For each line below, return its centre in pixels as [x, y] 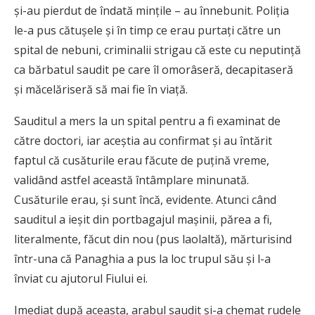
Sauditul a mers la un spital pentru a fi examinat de [147, 121]
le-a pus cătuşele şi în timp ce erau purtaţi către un [147, 30]
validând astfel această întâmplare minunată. [131, 180]
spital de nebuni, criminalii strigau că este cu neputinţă [157, 50]
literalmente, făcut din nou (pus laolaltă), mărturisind [153, 239]
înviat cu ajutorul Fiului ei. [81, 278]
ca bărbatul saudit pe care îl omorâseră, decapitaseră [154, 70]
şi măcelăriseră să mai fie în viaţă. [101, 89]
